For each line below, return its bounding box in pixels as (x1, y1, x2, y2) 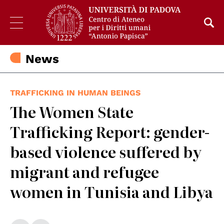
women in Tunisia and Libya (10, 180, 213, 203)
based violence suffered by (10, 140, 201, 163)
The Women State (10, 100, 133, 123)
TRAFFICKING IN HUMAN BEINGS (10, 88, 140, 98)
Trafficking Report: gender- (10, 120, 209, 143)
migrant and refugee (10, 160, 159, 183)
